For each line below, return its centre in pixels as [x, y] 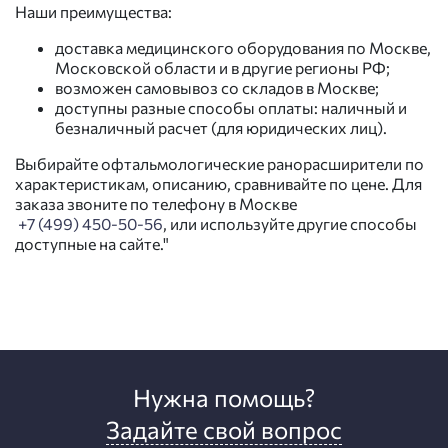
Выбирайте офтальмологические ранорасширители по [219, 164]
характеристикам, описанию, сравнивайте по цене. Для [218, 184]
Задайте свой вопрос [224, 430]
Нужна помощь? [224, 398]
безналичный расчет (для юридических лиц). [221, 128]
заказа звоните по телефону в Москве [156, 204]
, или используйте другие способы [290, 224]
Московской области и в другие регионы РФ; [222, 68]
